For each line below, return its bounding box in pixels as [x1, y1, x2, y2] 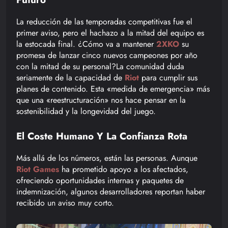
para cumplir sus [139, 71, 197, 83]
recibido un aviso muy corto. [16, 196, 114, 209]
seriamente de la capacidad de [16, 71, 125, 83]
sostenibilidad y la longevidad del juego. [16, 105, 156, 117]
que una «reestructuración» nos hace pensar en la [16, 94, 186, 106]
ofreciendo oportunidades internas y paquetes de [16, 174, 184, 186]
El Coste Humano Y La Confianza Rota [16, 129, 187, 143]
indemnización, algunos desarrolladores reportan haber [16, 185, 205, 197]
